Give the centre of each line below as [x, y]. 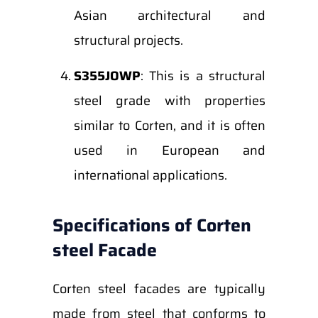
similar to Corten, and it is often [169, 126]
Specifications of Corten [152, 225]
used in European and [169, 150]
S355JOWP [107, 76]
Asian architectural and [169, 16]
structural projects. [128, 40]
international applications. [150, 175]
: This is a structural [203, 76]
